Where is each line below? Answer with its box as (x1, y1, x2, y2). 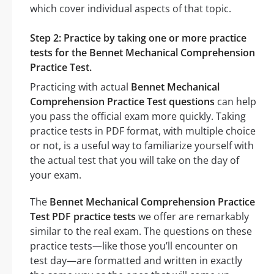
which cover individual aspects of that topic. (30, 1, 231, 15)
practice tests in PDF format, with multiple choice (30, 124, 256, 138)
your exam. (30, 168, 81, 182)
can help (215, 94, 256, 108)
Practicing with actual (30, 80, 131, 94)
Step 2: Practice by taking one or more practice (30, 31, 246, 45)
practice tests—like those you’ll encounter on (30, 239, 238, 253)
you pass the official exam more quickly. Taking (30, 109, 246, 123)
